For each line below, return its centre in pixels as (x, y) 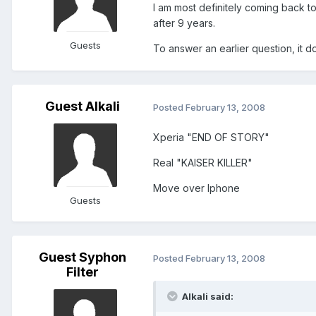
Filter (83, 272)
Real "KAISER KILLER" (203, 163)
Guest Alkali (83, 107)
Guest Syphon (83, 257)
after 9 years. (184, 23)
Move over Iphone (196, 188)
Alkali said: (207, 297)
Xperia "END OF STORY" (211, 138)
